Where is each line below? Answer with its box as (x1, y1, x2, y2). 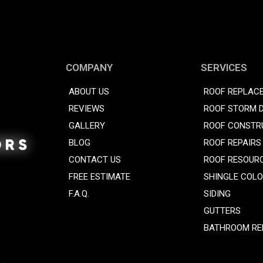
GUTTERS (204, 205, 241, 216)
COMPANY (66, 61, 113, 73)
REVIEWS (69, 103, 105, 114)
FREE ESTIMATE (69, 171, 131, 182)
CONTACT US (69, 154, 122, 165)
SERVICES (201, 61, 248, 73)
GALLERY (69, 120, 106, 131)
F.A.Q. (69, 188, 90, 199)
